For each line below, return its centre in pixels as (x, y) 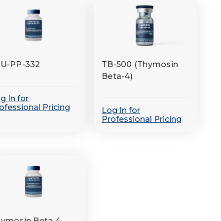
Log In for (121, 110)
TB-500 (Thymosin (140, 64)
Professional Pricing (142, 119)
